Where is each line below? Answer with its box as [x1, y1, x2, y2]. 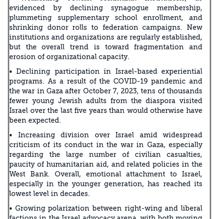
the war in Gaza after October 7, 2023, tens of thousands [9, 87, 202, 95]
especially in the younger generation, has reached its [9, 179, 202, 188]
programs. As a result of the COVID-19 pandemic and [9, 77, 202, 85]
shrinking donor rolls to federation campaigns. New [9, 23, 202, 31]
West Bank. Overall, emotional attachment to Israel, [9, 170, 202, 178]
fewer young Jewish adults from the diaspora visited [9, 96, 202, 105]
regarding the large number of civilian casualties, [9, 150, 202, 158]
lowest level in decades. [9, 189, 90, 197]
